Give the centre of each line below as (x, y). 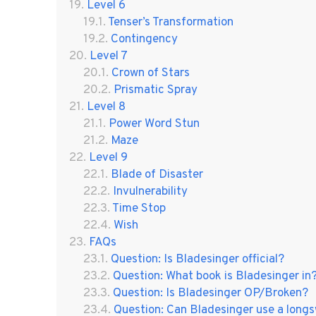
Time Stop (139, 208)
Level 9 (108, 158)
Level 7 (108, 56)
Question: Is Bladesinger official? (197, 259)
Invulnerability (150, 192)
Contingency (144, 39)
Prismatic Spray (155, 90)
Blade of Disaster (157, 175)
